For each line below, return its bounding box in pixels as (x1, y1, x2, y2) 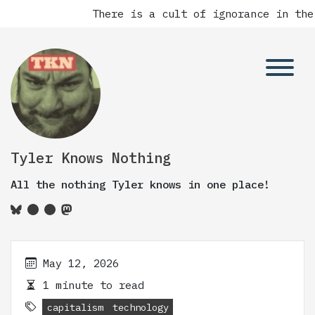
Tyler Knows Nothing (11, 148, 171, 167)
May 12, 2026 (43, 256, 119, 270)
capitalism (46, 300, 103, 314)
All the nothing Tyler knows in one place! (11, 177, 270, 191)
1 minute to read (37, 278, 144, 292)
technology (112, 300, 169, 314)
